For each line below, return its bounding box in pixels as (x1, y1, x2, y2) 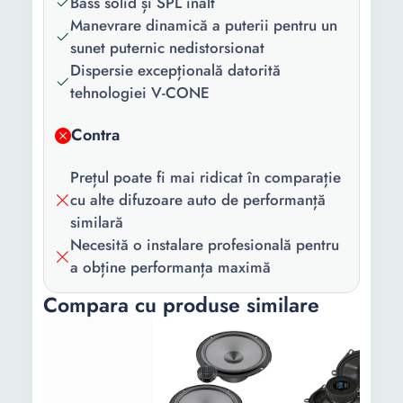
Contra (71, 123, 120, 147)
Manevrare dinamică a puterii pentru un (70, 14, 337, 36)
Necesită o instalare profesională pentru (70, 234, 339, 255)
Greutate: (50, 15, 111, 37)
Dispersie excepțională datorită (70, 59, 281, 81)
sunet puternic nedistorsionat (70, 37, 264, 58)
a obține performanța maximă (70, 256, 271, 278)
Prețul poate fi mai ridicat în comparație (70, 166, 341, 188)
